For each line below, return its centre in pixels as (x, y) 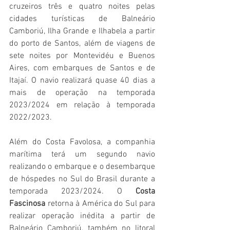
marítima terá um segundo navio (82, 155)
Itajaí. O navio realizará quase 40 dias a (82, 81)
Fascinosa (27, 204)
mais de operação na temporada (82, 93)
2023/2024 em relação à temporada (82, 106)
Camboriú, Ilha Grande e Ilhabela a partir (82, 32)
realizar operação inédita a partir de (82, 216)
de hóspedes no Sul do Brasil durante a (82, 179)
